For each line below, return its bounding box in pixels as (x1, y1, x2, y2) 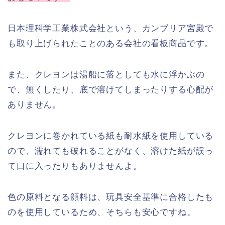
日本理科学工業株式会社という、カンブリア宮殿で (8, 24, 214, 34)
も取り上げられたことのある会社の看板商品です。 (8, 39, 214, 49)
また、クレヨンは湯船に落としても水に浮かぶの (8, 70, 205, 80)
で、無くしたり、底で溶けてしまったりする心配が (8, 85, 214, 95)
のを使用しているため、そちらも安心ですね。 (8, 207, 196, 217)
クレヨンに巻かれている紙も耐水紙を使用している (8, 131, 214, 141)
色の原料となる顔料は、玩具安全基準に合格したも (8, 192, 214, 202)
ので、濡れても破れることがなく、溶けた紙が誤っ (8, 146, 214, 156)
